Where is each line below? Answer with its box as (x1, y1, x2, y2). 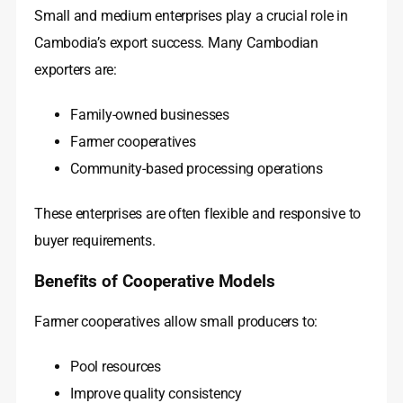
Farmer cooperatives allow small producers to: (34, 313, 318, 331)
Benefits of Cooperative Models (34, 272, 275, 292)
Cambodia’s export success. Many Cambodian (34, 34, 318, 52)
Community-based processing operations (70, 160, 323, 178)
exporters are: (34, 61, 117, 79)
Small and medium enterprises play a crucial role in (34, 7, 348, 25)
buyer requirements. (34, 232, 156, 250)
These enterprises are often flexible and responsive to (34, 205, 362, 223)
